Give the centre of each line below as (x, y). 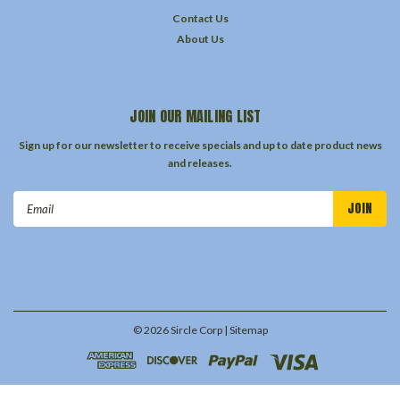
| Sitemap (246, 329)
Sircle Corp (195, 329)
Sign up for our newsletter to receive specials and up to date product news (200, 145)
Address (37, 219)
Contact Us (200, 18)
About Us (200, 38)
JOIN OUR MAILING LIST (196, 116)
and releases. (200, 162)
